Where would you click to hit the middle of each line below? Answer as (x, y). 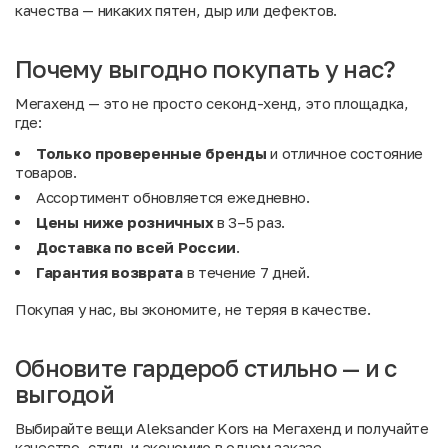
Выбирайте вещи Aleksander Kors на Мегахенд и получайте (222, 428)
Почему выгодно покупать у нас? (205, 68)
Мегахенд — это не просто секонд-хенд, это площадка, (212, 103)
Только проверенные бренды (151, 153)
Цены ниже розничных (125, 222)
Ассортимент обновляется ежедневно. (173, 197)
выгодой (64, 393)
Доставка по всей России (136, 247)
